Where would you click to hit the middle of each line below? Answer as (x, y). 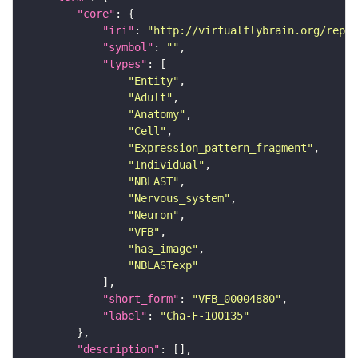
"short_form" (141, 298)
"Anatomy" (157, 114)
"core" (96, 13)
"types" (125, 64)
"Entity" (153, 80)
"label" (125, 315)
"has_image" (163, 248)
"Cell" (147, 131)
